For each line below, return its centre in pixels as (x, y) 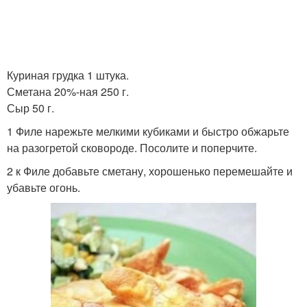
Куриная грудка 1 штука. (68, 75)
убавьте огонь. (44, 187)
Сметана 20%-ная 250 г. (68, 91)
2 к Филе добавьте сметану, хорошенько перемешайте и (150, 171)
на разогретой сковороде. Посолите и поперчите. (132, 148)
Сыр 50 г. (30, 108)
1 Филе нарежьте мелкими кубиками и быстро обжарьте (148, 131)
